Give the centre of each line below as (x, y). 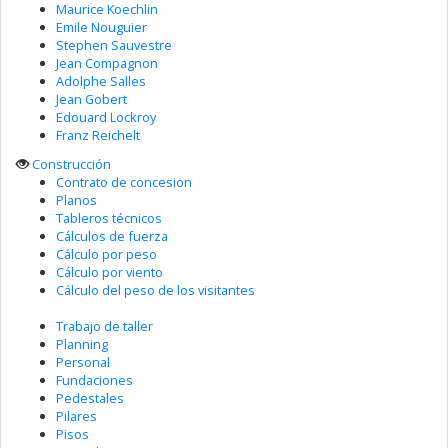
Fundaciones (94, 379)
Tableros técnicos (109, 217)
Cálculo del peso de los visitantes (155, 289)
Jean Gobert (91, 99)
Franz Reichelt (98, 135)
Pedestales (90, 397)
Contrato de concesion (124, 181)
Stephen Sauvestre (114, 45)
